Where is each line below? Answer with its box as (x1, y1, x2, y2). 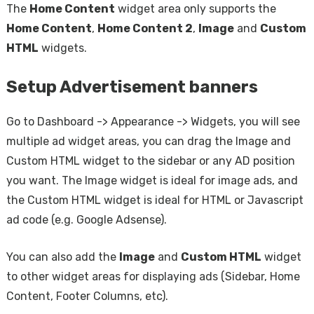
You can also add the (6, 250, 119, 264)
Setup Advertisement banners (6, 77, 258, 97)
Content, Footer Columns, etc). (6, 289, 168, 303)
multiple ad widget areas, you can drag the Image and (6, 135, 291, 148)
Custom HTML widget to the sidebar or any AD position (6, 154, 295, 168)
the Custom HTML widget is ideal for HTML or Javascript (6, 193, 303, 207)
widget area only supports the (114, 2, 276, 15)
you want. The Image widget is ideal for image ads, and (6, 174, 298, 187)
